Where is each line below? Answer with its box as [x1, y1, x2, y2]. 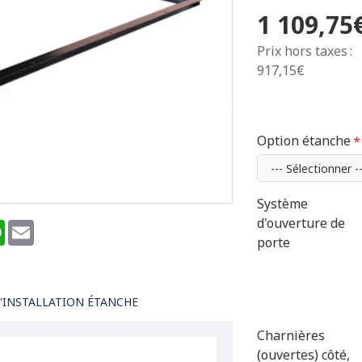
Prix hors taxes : [257, 42, 352, 60]
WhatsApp [4, 217, 68, 235]
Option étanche [257, 132, 351, 149]
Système [257, 195, 308, 213]
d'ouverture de [257, 214, 345, 232]
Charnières [257, 326, 325, 344]
